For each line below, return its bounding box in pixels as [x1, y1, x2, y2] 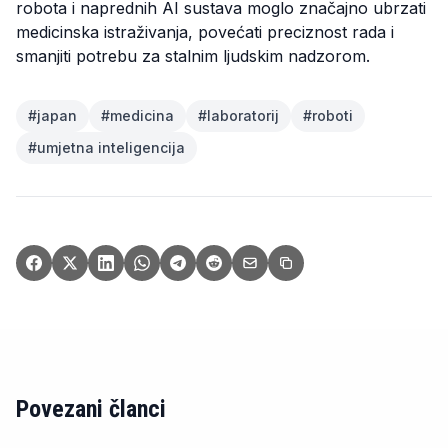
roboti [312, 107, 353, 125]
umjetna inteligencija [37, 139, 185, 157]
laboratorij [207, 107, 279, 125]
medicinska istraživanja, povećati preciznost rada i [16, 22, 394, 43]
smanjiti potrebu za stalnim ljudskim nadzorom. [16, 46, 370, 67]
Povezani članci [16, 395, 166, 424]
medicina [110, 107, 174, 125]
